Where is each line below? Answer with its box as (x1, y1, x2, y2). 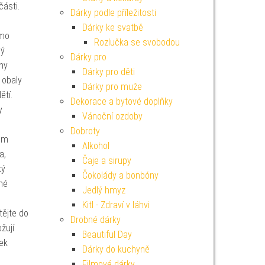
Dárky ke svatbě (82, 22, 143, 33)
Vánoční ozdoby (82, 111, 143, 122)
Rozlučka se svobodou (93, 37, 180, 48)
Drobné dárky (70, 214, 121, 225)
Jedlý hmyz (82, 185, 125, 196)
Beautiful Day (82, 229, 132, 240)
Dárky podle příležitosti (70, 7, 156, 18)
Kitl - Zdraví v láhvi (82, 199, 150, 211)
